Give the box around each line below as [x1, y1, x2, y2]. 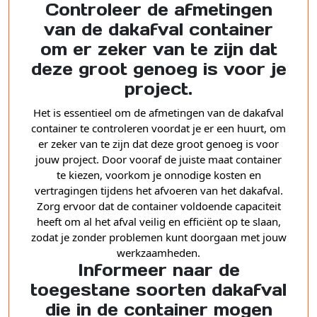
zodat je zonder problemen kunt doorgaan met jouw [30, 230, 287, 245]
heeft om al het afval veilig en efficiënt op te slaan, [36, 214, 281, 229]
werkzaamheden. [117, 246, 200, 260]
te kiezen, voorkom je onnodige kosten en [56, 168, 261, 183]
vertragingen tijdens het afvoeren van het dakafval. [34, 183, 283, 198]
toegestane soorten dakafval [30, 279, 287, 301]
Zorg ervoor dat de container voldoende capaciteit [36, 199, 281, 214]
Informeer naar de [77, 260, 240, 282]
